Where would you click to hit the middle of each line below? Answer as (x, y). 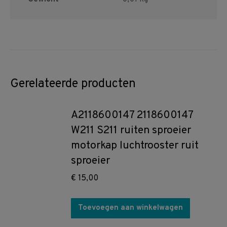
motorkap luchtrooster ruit (135, 146)
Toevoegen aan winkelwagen (130, 208)
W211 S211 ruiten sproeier (131, 130)
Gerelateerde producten (73, 84)
